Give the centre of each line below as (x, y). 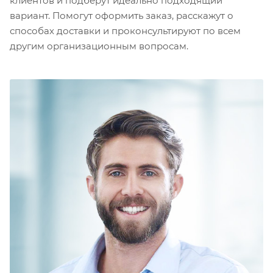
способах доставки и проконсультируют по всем (125, 31)
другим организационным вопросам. (99, 46)
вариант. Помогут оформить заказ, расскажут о (122, 16)
